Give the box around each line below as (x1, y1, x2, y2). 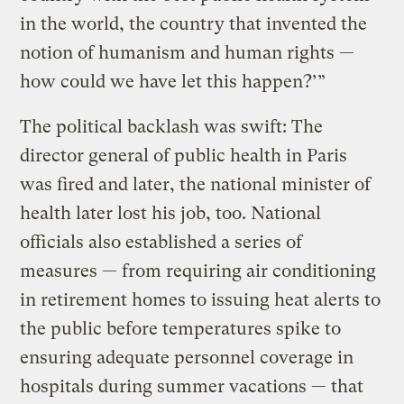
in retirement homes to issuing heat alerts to (20, 289, 381, 310)
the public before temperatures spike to (20, 317, 342, 339)
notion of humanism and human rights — (20, 41, 355, 63)
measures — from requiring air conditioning (20, 260, 377, 281)
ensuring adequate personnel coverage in (20, 346, 354, 368)
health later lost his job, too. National (20, 202, 322, 224)
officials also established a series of (20, 231, 303, 252)
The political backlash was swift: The (20, 115, 324, 137)
